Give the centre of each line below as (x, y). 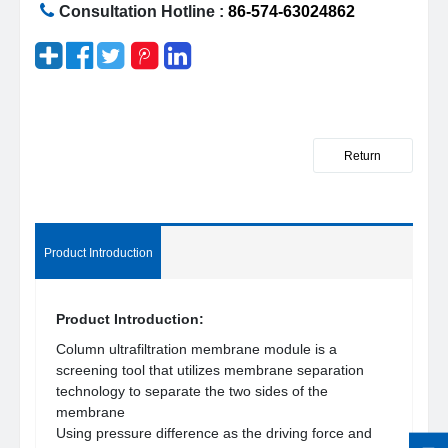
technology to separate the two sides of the (192, 391)
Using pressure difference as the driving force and (214, 433)
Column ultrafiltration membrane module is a (197, 349)
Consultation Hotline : (143, 12)
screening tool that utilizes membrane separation (210, 370)
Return (363, 156)
